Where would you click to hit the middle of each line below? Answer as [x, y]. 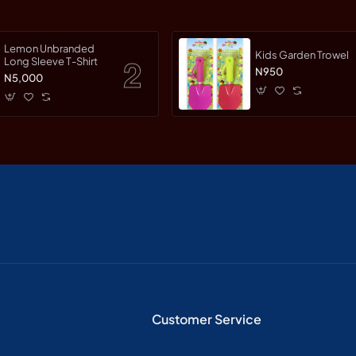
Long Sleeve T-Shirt [51, 62]
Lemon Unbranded [22, 49]
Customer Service [206, 319]
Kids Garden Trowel [302, 55]
